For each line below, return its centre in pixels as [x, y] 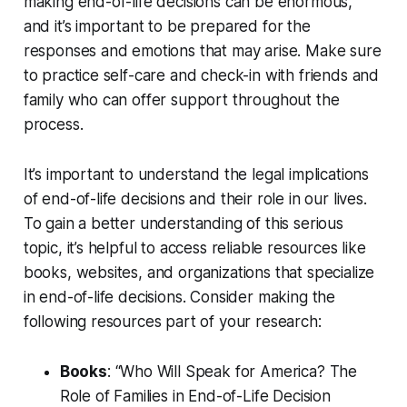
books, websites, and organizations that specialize [199, 273]
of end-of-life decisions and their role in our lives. [195, 199]
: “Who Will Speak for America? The [232, 372]
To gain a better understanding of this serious [183, 224]
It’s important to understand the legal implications [196, 175]
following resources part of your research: [172, 322]
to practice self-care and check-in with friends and [201, 76]
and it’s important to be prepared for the [167, 27]
